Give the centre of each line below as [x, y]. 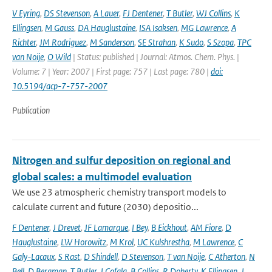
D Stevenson [142, 257]
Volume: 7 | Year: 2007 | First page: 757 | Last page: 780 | [111, 71]
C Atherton [227, 257]
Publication [31, 110]
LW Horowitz [83, 242]
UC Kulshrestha [163, 242]
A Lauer [106, 13]
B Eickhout [169, 227]
